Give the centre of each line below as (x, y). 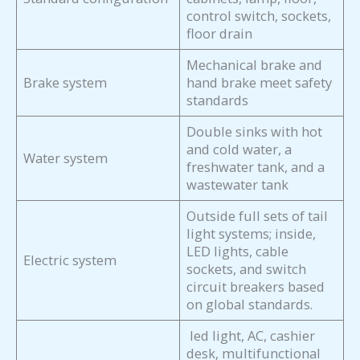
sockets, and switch (247, 269)
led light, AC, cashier (251, 336)
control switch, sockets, (259, 16)
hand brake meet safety (260, 83)
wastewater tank (238, 185)
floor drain (220, 34)
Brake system (65, 83)
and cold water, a (239, 149)
